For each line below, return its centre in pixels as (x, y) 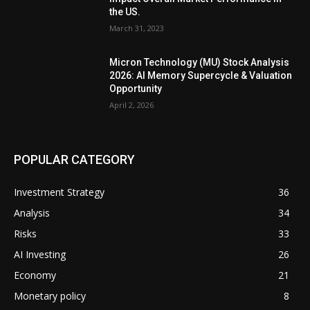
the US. (125, 11)
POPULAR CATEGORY (74, 160)
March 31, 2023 (137, 28)
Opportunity (136, 89)
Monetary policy (50, 296)
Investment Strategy (59, 192)
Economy (35, 275)
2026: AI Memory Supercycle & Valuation (201, 76)
